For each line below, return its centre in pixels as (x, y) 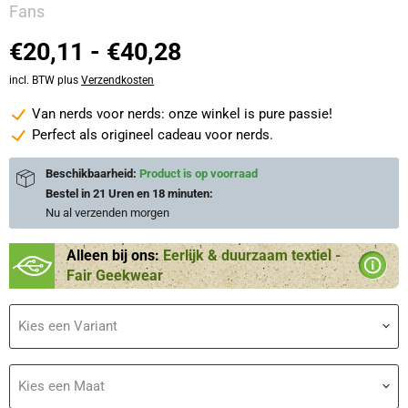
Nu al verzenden (88, 212)
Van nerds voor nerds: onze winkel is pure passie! (182, 113)
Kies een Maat (61, 386)
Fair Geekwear (115, 275)
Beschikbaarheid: (92, 173)
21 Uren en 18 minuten (151, 193)
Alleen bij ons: (115, 255)
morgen (150, 212)
